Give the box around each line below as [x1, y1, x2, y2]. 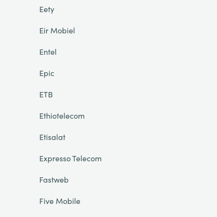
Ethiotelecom [39, 110, 85, 121]
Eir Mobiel [39, 25, 75, 35]
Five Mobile [39, 195, 80, 206]
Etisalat [39, 131, 65, 142]
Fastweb [39, 174, 69, 185]
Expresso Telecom [39, 153, 102, 163]
